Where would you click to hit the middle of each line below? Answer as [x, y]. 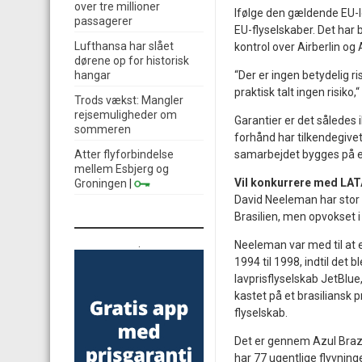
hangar [93, 75]
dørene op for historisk [132, 61]
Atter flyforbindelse [124, 154]
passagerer [103, 21]
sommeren [103, 129]
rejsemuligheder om [126, 115]
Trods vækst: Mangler [129, 100]
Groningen [101, 183]
